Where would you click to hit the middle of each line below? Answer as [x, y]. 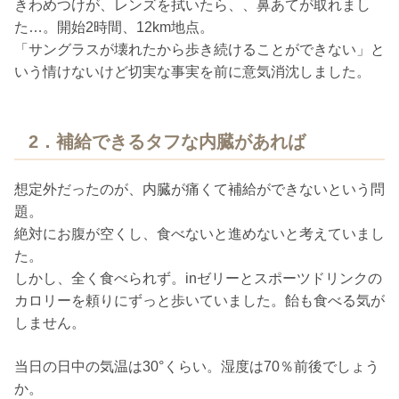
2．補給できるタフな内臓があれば [167, 142]
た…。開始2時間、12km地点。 [114, 28]
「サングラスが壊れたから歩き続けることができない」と [199, 50]
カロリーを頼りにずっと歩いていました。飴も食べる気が [199, 301]
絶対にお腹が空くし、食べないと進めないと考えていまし [199, 234]
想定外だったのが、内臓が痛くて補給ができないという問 [199, 190]
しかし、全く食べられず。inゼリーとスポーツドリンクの [198, 279]
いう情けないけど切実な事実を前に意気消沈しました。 [192, 72]
